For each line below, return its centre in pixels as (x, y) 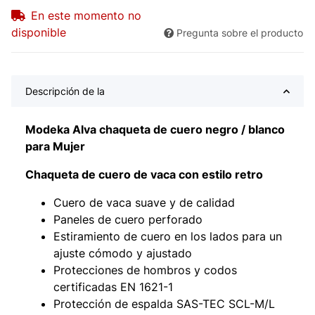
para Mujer (55, 147)
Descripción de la (65, 91)
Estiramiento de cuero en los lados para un (168, 237)
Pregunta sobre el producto (240, 33)
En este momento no (86, 16)
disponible (39, 33)
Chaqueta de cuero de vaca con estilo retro (144, 175)
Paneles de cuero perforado (128, 220)
